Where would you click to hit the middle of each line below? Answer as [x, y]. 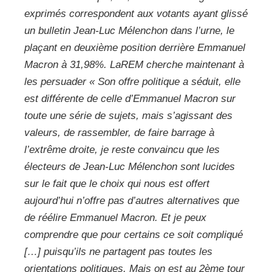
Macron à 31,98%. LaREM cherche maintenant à [134, 64]
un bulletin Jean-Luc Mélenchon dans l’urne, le [129, 30]
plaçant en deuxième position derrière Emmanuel [135, 47]
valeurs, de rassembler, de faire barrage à [119, 132]
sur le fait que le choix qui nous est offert [117, 183]
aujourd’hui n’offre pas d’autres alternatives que [132, 200]
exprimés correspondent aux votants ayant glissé [136, 13]
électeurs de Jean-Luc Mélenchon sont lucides [130, 166]
